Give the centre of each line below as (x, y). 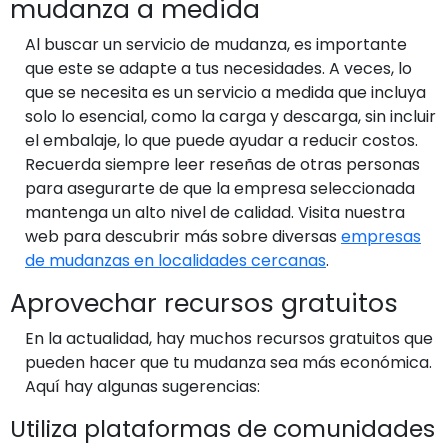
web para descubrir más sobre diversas (183, 236)
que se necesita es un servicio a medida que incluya (225, 92)
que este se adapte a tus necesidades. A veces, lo (218, 68)
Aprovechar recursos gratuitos (204, 303)
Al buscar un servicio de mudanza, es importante (216, 44)
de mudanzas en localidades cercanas (175, 260)
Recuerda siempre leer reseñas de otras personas (222, 164)
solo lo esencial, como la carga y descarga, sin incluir (230, 116)
